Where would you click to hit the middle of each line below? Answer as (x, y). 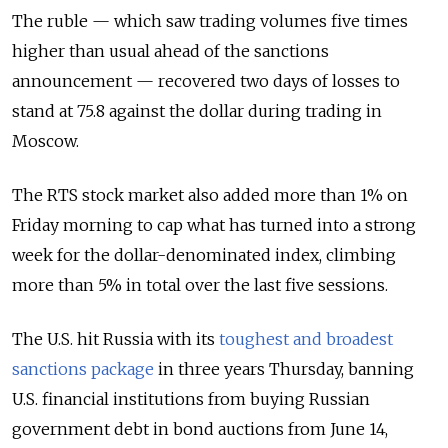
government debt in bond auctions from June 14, (200, 429)
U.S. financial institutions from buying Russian (191, 399)
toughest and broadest (306, 339)
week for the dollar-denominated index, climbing (204, 255)
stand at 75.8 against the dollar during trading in (197, 111)
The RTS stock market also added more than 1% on (210, 195)
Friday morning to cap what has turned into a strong (214, 225)
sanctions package (83, 369)
